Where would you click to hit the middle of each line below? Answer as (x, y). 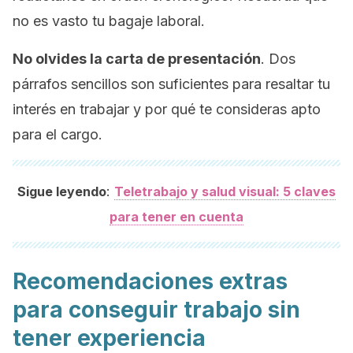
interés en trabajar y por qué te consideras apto (167, 109)
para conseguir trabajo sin (156, 310)
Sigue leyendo (62, 191)
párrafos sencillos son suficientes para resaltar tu (171, 84)
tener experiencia (109, 338)
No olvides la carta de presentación (137, 59)
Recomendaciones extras (150, 281)
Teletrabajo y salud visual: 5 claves (225, 191)
